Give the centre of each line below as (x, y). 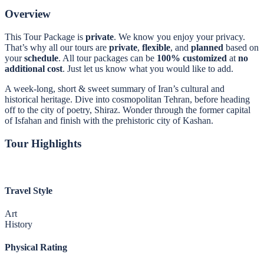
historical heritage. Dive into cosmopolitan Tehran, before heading (127, 100)
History (19, 225)
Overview (28, 14)
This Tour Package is (45, 37)
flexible (156, 48)
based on (241, 48)
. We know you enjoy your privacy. (179, 37)
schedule (41, 58)
